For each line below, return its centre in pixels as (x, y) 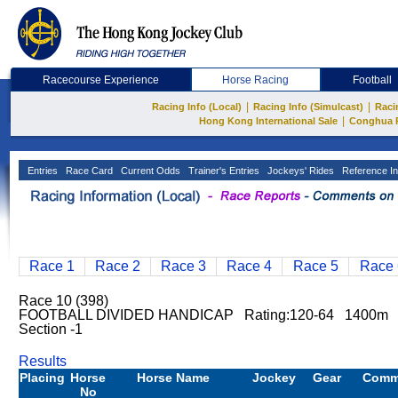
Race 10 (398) (64, 301)
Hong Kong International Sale (268, 121)
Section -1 (51, 329)
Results (43, 361)
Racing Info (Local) (197, 107)
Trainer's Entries (223, 171)
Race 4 (249, 266)
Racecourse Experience (100, 80)
